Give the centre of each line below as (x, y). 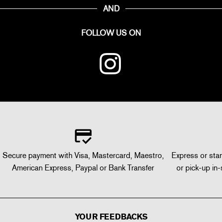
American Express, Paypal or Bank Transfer (83, 168)
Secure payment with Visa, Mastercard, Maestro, (83, 156)
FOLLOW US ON (111, 33)
